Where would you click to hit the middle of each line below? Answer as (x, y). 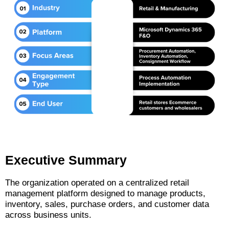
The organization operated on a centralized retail (97, 183)
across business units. (48, 215)
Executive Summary (66, 160)
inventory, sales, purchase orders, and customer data (107, 204)
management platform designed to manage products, (105, 194)
